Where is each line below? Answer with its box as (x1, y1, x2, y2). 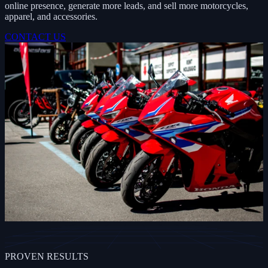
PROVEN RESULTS (5, 251, 89, 262)
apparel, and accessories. (5, 11, 98, 22)
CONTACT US (5, 31, 66, 42)
